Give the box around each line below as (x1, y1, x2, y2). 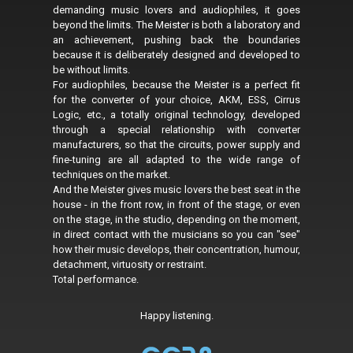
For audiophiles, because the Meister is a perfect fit (53, 79, 300, 91)
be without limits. (53, 64, 130, 76)
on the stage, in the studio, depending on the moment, (53, 214, 300, 226)
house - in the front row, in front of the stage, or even (53, 199, 300, 211)
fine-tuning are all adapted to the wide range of (53, 154, 300, 166)
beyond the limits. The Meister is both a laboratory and (53, 19, 300, 32)
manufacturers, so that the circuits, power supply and (53, 139, 300, 151)
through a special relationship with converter (53, 124, 300, 136)
